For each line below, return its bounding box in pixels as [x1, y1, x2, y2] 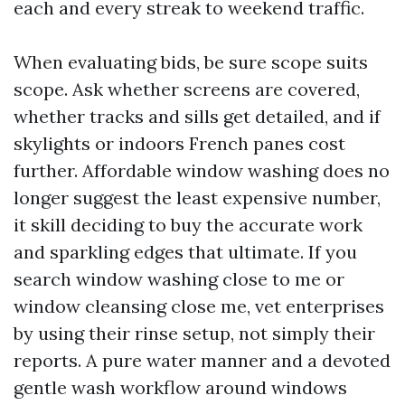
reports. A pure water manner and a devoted [14, 349, 391, 372]
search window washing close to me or [14, 268, 344, 290]
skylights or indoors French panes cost [14, 132, 345, 155]
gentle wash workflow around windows [14, 376, 347, 399]
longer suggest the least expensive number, [14, 186, 381, 209]
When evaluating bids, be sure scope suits [14, 51, 368, 73]
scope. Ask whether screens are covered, [14, 78, 360, 100]
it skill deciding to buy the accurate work [14, 213, 363, 236]
